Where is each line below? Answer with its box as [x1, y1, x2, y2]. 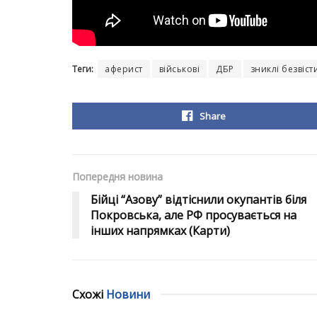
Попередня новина [72, 170, 163, 184]
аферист [105, 63, 143, 76]
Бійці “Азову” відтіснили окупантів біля [91, 192, 306, 208]
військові [158, 63, 200, 76]
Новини [106, 287, 150, 303]
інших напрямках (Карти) [91, 223, 230, 239]
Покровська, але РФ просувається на [91, 207, 296, 224]
